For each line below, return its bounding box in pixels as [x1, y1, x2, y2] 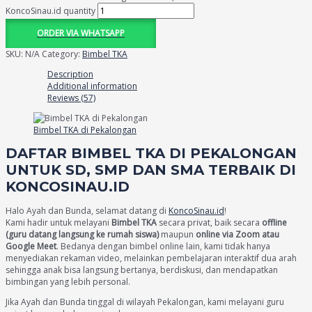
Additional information [47, 80, 137, 92]
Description [47, 68, 93, 80]
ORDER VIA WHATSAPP [37, 27, 125, 39]
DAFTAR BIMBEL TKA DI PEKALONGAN [6, 145, 297, 162]
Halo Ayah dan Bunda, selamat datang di [6, 204, 169, 217]
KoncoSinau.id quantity [6, 5, 95, 17]
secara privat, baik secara [157, 216, 262, 228]
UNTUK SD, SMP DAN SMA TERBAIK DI [6, 162, 296, 179]
